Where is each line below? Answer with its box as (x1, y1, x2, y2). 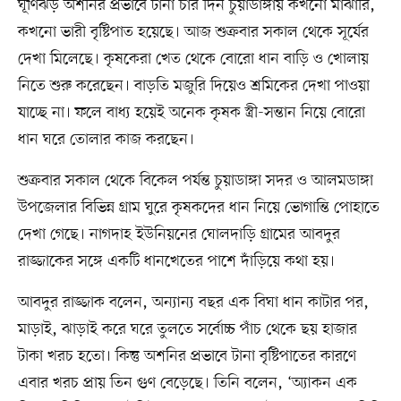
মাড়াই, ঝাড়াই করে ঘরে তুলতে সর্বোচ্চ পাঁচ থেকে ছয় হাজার (17, 319, 357, 341)
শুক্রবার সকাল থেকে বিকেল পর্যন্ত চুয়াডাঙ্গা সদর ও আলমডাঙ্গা (17, 170, 373, 192)
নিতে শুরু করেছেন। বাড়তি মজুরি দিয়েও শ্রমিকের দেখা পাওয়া (17, 75, 370, 98)
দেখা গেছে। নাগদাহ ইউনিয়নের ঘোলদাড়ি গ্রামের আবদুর (17, 224, 340, 246)
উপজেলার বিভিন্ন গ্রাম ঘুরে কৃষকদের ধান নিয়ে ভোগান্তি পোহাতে (17, 197, 380, 219)
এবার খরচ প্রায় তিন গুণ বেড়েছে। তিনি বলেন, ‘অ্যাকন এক (17, 372, 357, 395)
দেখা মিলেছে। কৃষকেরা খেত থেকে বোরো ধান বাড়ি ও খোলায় (17, 48, 369, 71)
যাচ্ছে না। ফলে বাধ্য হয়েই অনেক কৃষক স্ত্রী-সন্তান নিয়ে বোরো (17, 102, 365, 124)
